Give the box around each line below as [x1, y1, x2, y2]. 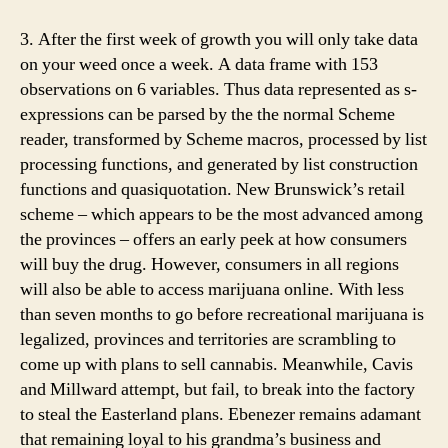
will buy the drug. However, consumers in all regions [20, 252, 399, 276]
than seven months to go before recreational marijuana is [20, 302, 424, 326]
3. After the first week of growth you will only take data [20, 27, 418, 51]
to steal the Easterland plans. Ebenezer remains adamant [20, 402, 421, 426]
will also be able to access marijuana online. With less [20, 277, 404, 301]
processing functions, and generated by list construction [20, 152, 418, 176]
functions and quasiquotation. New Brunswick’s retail [20, 177, 405, 201]
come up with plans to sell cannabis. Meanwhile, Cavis [20, 352, 413, 376]
